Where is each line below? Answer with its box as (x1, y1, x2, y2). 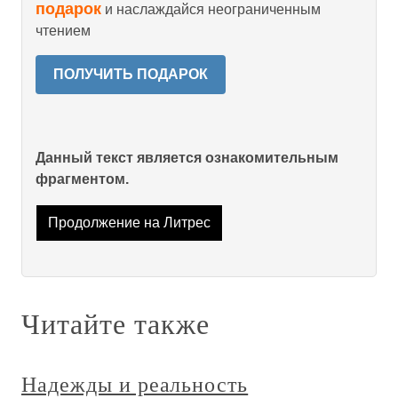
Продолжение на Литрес (47, 215, 211, 231)
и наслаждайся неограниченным (101, 2, 321, 17)
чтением (36, 23, 91, 38)
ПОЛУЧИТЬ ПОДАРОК (53, 67, 208, 82)
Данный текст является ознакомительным (36, 150, 338, 165)
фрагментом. (36, 171, 129, 187)
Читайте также (21, 304, 210, 343)
